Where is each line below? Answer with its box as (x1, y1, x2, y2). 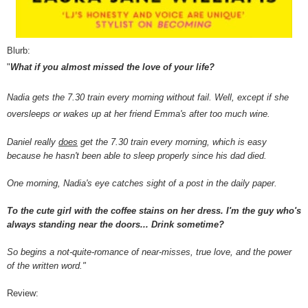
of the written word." (7, 261, 86, 272)
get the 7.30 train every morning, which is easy (78, 137, 267, 148)
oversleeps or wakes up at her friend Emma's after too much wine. (7, 109, 270, 120)
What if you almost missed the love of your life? (10, 62, 217, 73)
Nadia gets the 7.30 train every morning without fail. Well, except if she (7, 92, 289, 103)
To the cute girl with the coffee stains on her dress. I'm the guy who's (7, 206, 301, 217)
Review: (7, 288, 38, 299)
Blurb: (7, 45, 30, 56)
